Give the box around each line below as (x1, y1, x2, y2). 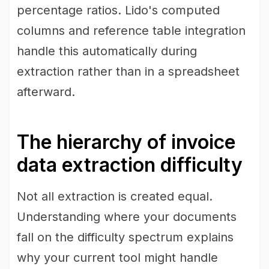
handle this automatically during (17, 44, 197, 58)
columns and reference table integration (17, 23, 246, 38)
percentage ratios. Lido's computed (17, 3, 220, 17)
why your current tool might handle (17, 250, 218, 265)
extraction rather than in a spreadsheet (17, 64, 240, 79)
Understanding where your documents (17, 210, 237, 224)
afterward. (17, 85, 75, 99)
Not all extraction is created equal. (17, 189, 213, 204)
